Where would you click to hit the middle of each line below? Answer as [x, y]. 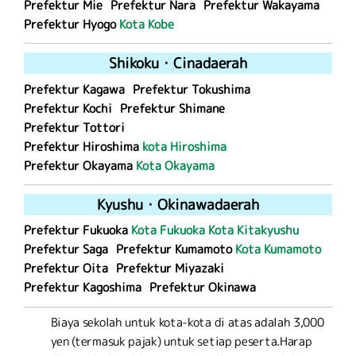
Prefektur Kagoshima [82, 288]
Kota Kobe [146, 24]
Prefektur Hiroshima [83, 146]
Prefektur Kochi [68, 108]
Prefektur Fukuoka [77, 230]
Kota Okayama [175, 165]
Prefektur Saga [66, 250]
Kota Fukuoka [168, 230]
